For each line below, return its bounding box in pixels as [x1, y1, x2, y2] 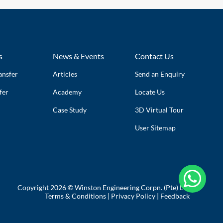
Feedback [160, 191, 190, 200]
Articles [53, 69, 78, 78]
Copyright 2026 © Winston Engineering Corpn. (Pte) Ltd [17, 183, 190, 192]
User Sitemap [134, 123, 176, 132]
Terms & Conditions [44, 191, 106, 200]
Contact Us [134, 51, 174, 61]
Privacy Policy [111, 191, 155, 200]
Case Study [53, 105, 87, 114]
